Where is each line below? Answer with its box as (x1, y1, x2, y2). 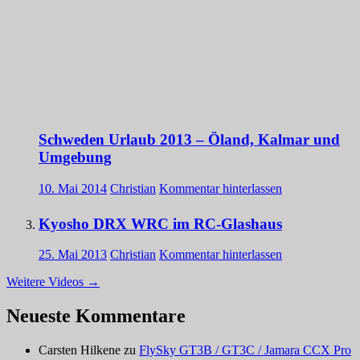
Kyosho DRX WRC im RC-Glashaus (39, 215, 282, 232)
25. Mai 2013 (39, 247, 107, 262)
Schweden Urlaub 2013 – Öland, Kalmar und (39, 131, 340, 149)
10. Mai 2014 (39, 181, 107, 195)
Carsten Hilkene (39, 343, 121, 358)
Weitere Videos (6, 275, 87, 289)
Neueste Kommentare (6, 305, 186, 327)
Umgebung (39, 149, 112, 166)
